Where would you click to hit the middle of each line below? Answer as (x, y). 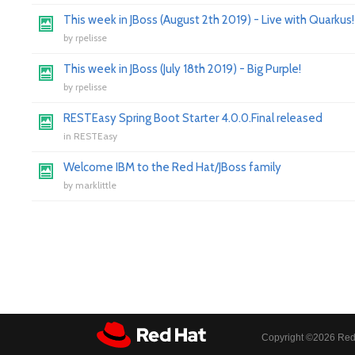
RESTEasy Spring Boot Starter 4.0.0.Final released (193, 118)
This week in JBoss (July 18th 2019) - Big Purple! (182, 69)
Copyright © (287, 338)
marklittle (96, 185)
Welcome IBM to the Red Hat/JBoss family (172, 167)
